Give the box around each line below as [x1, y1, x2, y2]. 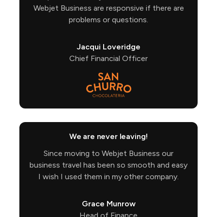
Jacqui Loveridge [77, 42, 140, 51]
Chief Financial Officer [69, 53, 148, 63]
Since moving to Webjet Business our [44, 148, 173, 158]
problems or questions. [69, 15, 148, 24]
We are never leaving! [69, 131, 148, 141]
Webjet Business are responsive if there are [33, 3, 184, 13]
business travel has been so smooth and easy [30, 160, 187, 170]
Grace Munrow [81, 199, 136, 208]
